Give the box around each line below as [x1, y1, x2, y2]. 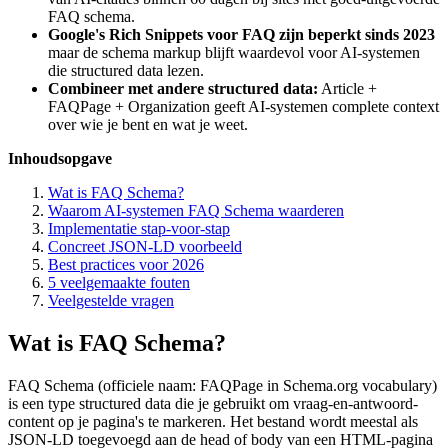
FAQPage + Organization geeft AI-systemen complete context [48, 97, 439, 115]
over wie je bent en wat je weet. [48, 115, 248, 133]
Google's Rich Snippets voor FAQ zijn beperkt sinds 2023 [48, 25, 435, 43]
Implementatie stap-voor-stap [48, 219, 230, 237]
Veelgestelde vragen [48, 291, 174, 309]
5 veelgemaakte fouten [48, 273, 190, 291]
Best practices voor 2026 [48, 255, 204, 273]
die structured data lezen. [48, 61, 204, 79]
